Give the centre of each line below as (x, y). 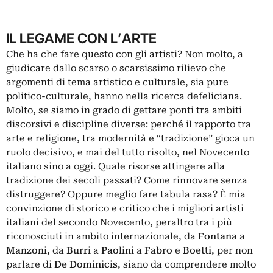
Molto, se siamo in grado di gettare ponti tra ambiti (124, 111)
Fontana (218, 237)
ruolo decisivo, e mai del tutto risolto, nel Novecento (128, 153)
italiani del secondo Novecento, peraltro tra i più (119, 223)
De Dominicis (86, 265)
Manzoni (27, 251)
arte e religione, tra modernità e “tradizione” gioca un (130, 139)
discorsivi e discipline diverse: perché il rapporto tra (129, 125)
